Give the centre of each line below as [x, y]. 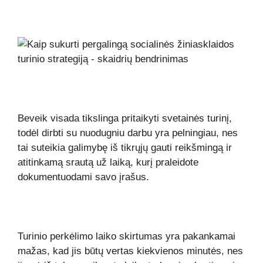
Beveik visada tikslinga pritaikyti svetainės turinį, [125, 118]
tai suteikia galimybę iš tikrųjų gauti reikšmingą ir [125, 147]
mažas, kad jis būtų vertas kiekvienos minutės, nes [130, 251]
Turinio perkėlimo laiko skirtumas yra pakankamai [127, 236]
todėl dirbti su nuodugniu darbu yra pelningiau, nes [128, 133]
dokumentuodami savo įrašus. [83, 177]
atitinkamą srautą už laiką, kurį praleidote [108, 162]
